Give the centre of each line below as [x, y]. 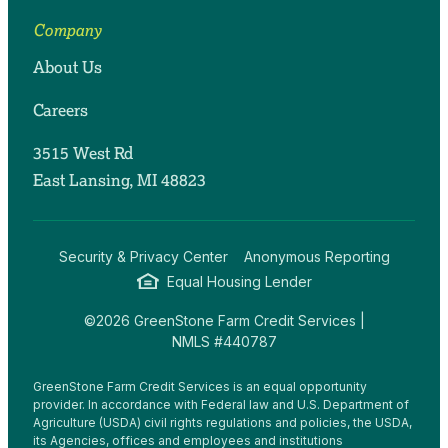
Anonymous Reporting [316, 256]
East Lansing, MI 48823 [119, 180]
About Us [67, 67]
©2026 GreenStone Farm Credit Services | [224, 320]
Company [66, 30]
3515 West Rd [82, 153]
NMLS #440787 [224, 341]
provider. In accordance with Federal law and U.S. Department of [220, 404]
